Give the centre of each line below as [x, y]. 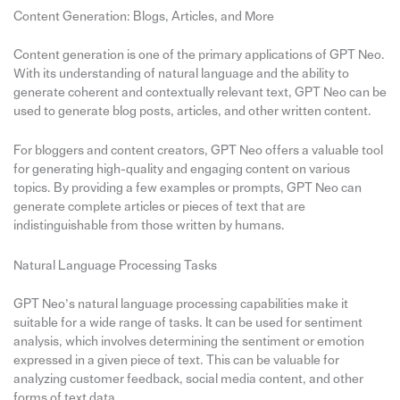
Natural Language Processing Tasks [115, 265]
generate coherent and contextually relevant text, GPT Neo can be [200, 92]
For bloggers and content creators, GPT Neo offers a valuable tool [198, 151]
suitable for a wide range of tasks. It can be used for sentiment [187, 322]
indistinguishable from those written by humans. [149, 226]
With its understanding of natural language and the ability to [181, 73]
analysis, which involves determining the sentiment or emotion [188, 341]
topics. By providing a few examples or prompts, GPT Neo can [187, 188]
